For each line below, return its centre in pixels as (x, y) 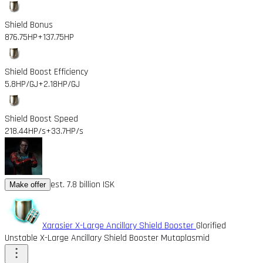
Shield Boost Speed (41, 119)
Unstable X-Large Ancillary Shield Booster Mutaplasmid (107, 238)
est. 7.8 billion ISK (82, 184)
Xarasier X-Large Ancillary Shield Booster (119, 225)
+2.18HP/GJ (59, 84)
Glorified (211, 225)
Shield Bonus (29, 25)
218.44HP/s (25, 131)
